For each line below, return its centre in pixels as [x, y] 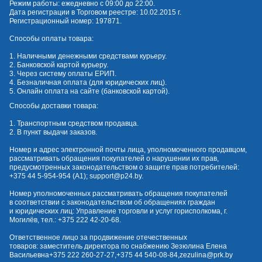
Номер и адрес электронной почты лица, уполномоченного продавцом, [128, 150]
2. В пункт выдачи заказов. [53, 132]
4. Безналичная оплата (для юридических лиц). [88, 83]
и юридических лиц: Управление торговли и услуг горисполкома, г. [118, 211]
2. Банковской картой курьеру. [59, 65]
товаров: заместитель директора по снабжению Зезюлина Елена [118, 247]
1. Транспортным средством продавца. [74, 124]
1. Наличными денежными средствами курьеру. [88, 56]
